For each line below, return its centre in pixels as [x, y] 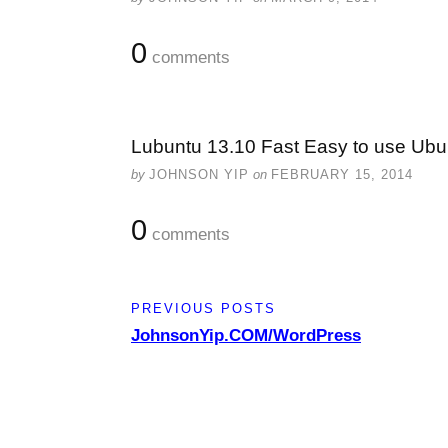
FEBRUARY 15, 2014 [342, 174]
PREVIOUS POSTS [203, 308]
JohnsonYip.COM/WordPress [246, 335]
